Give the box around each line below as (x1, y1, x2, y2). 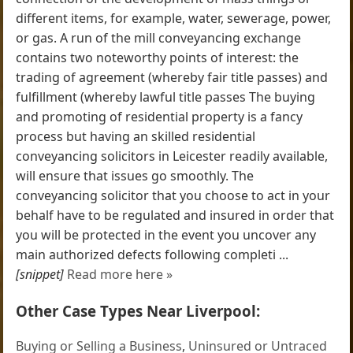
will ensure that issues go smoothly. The (16, 166, 255, 184)
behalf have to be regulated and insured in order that (16, 206, 335, 224)
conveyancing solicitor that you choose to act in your (16, 186, 331, 204)
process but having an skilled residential (16, 127, 256, 145)
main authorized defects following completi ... (16, 245, 289, 263)
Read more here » (67, 265, 173, 283)
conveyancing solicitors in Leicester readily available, (16, 147, 329, 165)
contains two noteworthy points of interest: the (16, 48, 299, 66)
